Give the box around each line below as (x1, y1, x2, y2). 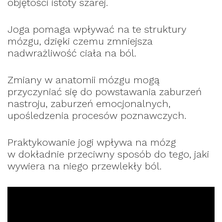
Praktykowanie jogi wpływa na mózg (7, 136, 176, 148)
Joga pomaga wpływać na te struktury (7, 23, 186, 35)
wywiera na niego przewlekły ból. (7, 160, 162, 172)
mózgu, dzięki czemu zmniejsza (7, 35, 153, 47)
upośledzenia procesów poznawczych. (7, 109, 186, 121)
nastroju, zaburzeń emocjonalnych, (7, 97, 170, 110)
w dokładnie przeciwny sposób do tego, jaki (7, 148, 209, 160)
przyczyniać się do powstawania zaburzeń (7, 85, 202, 98)
